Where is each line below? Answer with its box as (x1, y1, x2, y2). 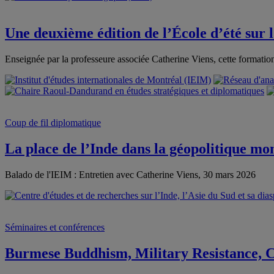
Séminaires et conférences (5, 221, 105, 232)
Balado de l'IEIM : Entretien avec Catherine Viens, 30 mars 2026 (5, 169, 256, 180)
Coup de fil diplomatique (5, 117, 101, 128)
